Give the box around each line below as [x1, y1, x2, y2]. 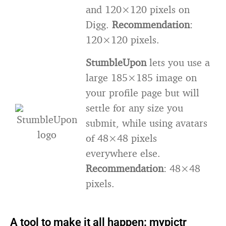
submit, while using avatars [86, 117, 207, 129]
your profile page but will [86, 86, 199, 99]
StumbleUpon [86, 56, 149, 69]
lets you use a [149, 56, 210, 69]
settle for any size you [86, 101, 183, 114]
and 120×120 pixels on [86, 3, 190, 16]
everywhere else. [86, 147, 160, 159]
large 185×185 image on [86, 71, 197, 84]
